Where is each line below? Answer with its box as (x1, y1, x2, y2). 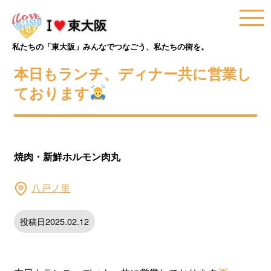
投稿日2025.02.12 (20, 215, 90, 227)
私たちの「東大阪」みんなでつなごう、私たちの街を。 (12, 41, 209, 53)
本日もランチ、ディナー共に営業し (14, 63, 252, 83)
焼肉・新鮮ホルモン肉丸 (14, 149, 121, 163)
